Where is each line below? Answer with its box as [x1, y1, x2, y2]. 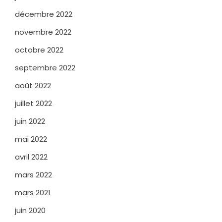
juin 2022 [15, 115, 45, 126]
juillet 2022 [15, 98, 52, 109]
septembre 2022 [15, 62, 75, 73]
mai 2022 [15, 133, 47, 144]
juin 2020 [15, 205, 46, 216]
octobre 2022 [15, 44, 63, 55]
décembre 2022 [15, 8, 72, 19]
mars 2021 [15, 187, 51, 198]
